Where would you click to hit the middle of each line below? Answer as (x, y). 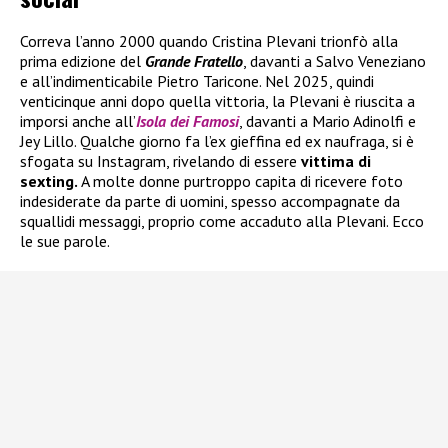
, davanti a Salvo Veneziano (334, 60)
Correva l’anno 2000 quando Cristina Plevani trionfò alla (209, 40)
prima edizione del (82, 60)
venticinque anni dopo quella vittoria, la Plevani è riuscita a (217, 100)
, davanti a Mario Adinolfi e (327, 120)
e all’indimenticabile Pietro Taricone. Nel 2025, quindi (197, 80)
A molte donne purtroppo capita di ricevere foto (240, 180)
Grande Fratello (194, 60)
